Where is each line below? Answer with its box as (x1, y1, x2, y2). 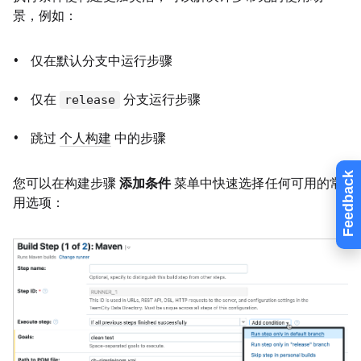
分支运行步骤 (120, 92, 201, 107)
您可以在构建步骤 (13, 176, 120, 191)
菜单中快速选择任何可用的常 (171, 176, 342, 191)
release (64, 93, 116, 107)
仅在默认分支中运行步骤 (31, 53, 173, 68)
